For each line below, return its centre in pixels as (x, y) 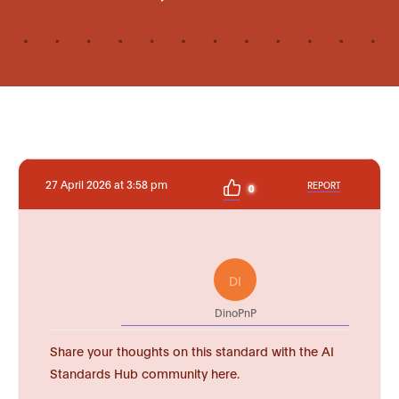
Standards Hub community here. (145, 373)
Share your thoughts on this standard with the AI (192, 350)
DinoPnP (235, 312)
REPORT (324, 184)
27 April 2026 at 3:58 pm (106, 184)
